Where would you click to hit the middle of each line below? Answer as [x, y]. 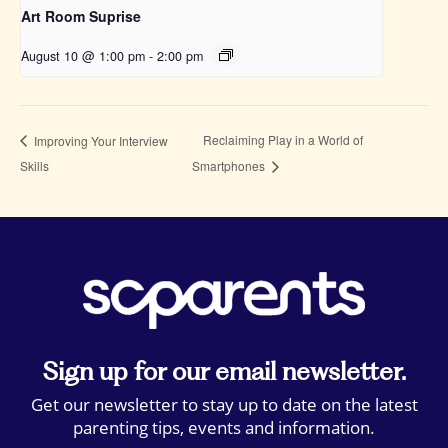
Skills [34, 165]
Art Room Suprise [81, 16]
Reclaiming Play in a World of [283, 140]
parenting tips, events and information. [224, 428]
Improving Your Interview [99, 140]
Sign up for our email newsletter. [224, 371]
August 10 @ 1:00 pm [83, 56]
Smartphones [230, 166]
